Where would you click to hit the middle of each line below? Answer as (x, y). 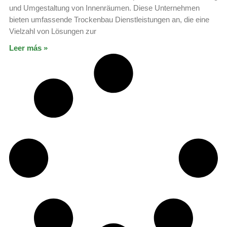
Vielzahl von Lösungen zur (53, 31)
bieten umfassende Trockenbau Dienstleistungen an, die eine (109, 19)
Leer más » (28, 48)
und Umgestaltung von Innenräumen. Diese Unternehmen (104, 8)
